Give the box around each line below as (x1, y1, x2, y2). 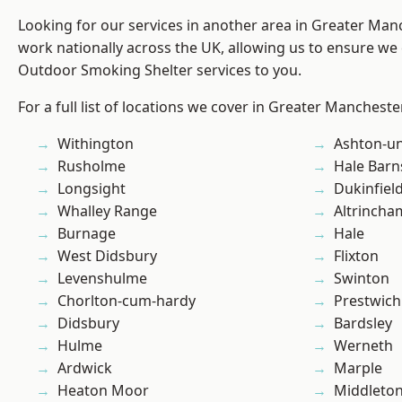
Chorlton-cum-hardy (57, 291, 196, 311)
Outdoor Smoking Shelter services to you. (18, 60, 301, 81)
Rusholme (57, 156, 126, 177)
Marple (334, 358, 382, 379)
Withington (57, 134, 134, 154)
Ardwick (57, 358, 112, 379)
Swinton (334, 268, 389, 289)
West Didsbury (57, 246, 157, 267)
